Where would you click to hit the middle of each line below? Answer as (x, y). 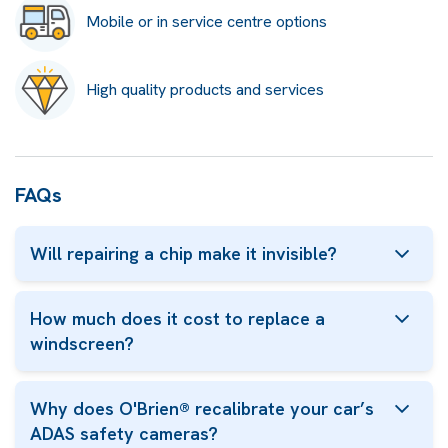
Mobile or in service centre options (206, 21)
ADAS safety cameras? (124, 433)
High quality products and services (205, 89)
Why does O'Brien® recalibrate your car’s (202, 408)
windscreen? (82, 343)
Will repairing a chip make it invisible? (183, 253)
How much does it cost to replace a (177, 318)
